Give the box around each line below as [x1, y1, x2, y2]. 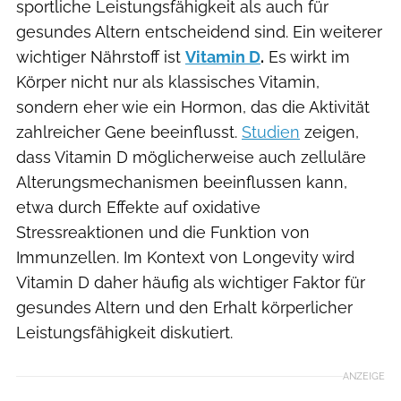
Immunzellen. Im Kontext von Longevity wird [16, 247, 354, 267]
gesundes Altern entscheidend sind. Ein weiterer [16, 21, 382, 41]
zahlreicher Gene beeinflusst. [16, 122, 242, 141]
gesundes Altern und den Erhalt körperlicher [16, 297, 353, 317]
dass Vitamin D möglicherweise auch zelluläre [16, 147, 366, 166]
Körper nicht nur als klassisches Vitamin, [16, 72, 320, 91]
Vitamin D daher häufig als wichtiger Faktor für [16, 272, 365, 292]
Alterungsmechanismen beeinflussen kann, [16, 172, 347, 192]
